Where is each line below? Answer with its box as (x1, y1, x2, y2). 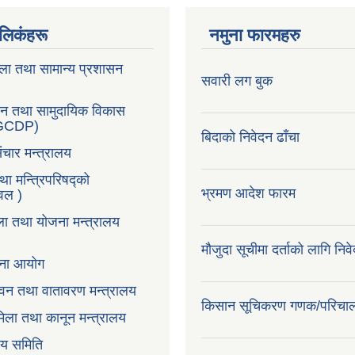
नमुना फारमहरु (209, 25, 300, 45)
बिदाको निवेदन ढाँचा (201, 129, 300, 145)
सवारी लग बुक (201, 73, 273, 89)
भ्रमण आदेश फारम (201, 185, 296, 201)
